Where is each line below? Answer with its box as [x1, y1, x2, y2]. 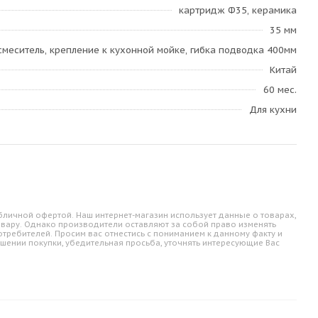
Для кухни [249, 104, 297, 116]
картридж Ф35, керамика [179, 4, 297, 16]
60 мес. [263, 84, 297, 96]
